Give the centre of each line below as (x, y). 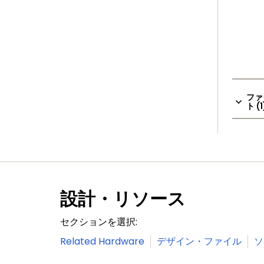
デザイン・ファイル (199, 241)
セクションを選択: (99, 222)
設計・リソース (123, 199)
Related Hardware (102, 241)
